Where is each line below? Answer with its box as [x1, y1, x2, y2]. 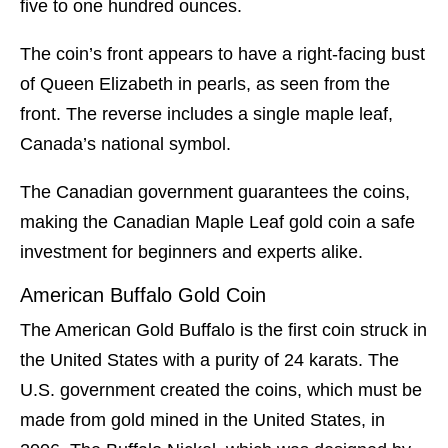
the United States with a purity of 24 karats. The [20, 350, 399, 371]
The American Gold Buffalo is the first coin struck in [20, 320, 427, 341]
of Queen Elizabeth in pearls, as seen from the [20, 74, 390, 95]
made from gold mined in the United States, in [20, 410, 385, 431]
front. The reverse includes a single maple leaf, [20, 104, 393, 125]
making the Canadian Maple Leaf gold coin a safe [20, 212, 415, 233]
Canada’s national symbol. [20, 134, 231, 155]
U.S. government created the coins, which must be [20, 380, 422, 401]
